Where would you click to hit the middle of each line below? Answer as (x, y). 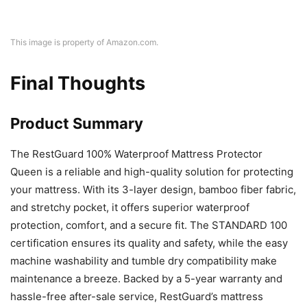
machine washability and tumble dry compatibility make (144, 260)
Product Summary (77, 123)
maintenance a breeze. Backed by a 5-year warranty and (146, 278)
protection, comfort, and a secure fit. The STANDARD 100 (149, 225)
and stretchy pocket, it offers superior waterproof (130, 207)
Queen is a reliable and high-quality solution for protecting (152, 171)
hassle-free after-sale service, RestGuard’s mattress (137, 296)
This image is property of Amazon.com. (84, 42)
